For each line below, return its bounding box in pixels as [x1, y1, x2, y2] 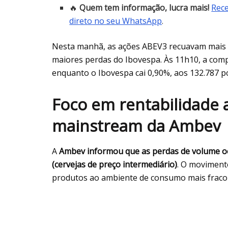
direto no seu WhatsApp [69, 15, 162, 27]
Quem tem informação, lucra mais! [79, 2, 210, 14]
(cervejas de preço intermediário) [52, 158, 177, 170]
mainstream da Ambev [52, 115, 221, 137]
